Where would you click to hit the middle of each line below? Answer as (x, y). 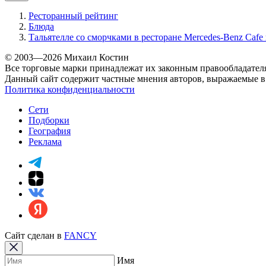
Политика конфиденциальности (70, 89)
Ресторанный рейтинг (73, 15)
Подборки (49, 120)
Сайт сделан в (34, 235)
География (50, 131)
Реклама (45, 141)
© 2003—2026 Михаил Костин (67, 57)
